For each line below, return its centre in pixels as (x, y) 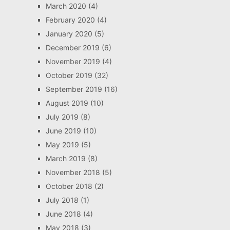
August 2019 (67, 103)
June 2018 (63, 214)
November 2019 (73, 62)
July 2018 (62, 200)
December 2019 (72, 48)
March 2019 (65, 159)
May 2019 (62, 145)
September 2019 (74, 89)
